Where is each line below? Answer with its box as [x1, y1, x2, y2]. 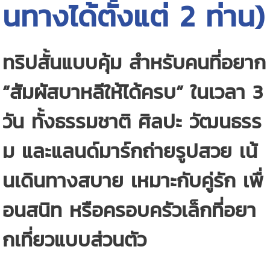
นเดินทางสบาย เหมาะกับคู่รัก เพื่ [2, 165, 264, 195]
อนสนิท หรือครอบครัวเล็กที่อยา [2, 195, 257, 225]
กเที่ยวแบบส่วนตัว [2, 224, 147, 254]
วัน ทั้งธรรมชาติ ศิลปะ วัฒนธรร [2, 106, 262, 136]
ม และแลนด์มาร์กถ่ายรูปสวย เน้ [2, 136, 258, 166]
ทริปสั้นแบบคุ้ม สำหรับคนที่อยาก [2, 47, 266, 77]
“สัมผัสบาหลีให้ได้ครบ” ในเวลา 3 [2, 77, 263, 107]
